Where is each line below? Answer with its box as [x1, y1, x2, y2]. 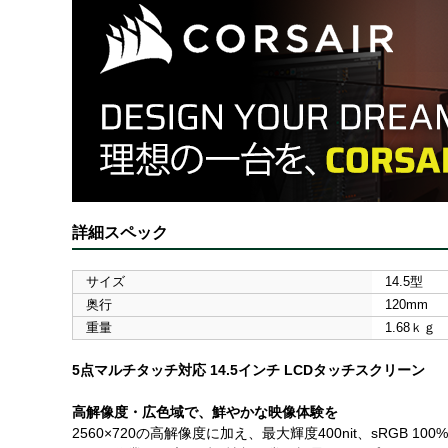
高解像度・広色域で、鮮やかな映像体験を [72, 404, 338, 421]
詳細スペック [72, 224, 168, 242]
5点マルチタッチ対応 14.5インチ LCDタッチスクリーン [72, 362, 425, 379]
